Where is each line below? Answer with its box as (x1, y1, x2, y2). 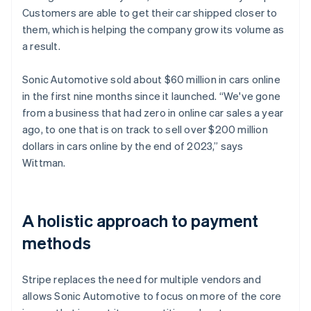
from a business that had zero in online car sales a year (22, 105, 284, 119)
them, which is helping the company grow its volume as (22, 22, 285, 36)
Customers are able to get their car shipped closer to (22, 5, 278, 19)
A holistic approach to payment (22, 209, 259, 231)
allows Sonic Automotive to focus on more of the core (22, 288, 282, 303)
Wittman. (22, 155, 66, 169)
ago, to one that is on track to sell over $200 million (22, 121, 268, 136)
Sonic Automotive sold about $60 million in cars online (22, 72, 280, 86)
